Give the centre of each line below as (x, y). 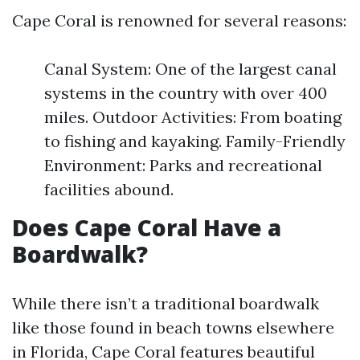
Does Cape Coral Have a (147, 227)
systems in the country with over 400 (186, 93)
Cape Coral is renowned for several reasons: (179, 20)
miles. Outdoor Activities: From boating (193, 117)
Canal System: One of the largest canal (190, 69)
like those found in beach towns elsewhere (173, 327)
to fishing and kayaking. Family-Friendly (195, 141)
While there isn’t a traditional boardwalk (166, 303)
